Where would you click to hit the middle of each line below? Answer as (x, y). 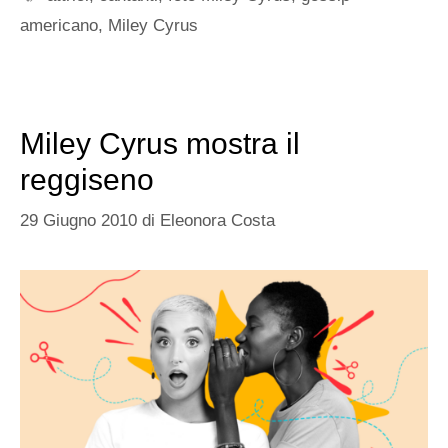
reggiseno (87, 179)
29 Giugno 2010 (78, 221)
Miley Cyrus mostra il (160, 143)
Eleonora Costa (217, 221)
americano (59, 25)
